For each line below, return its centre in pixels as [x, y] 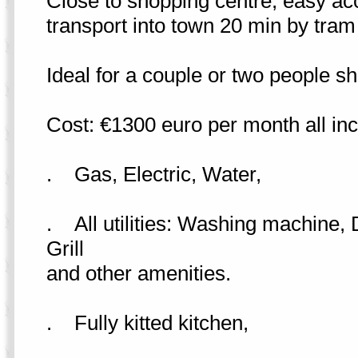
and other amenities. [138, 273]
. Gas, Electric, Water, [153, 174]
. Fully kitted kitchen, [147, 323]
